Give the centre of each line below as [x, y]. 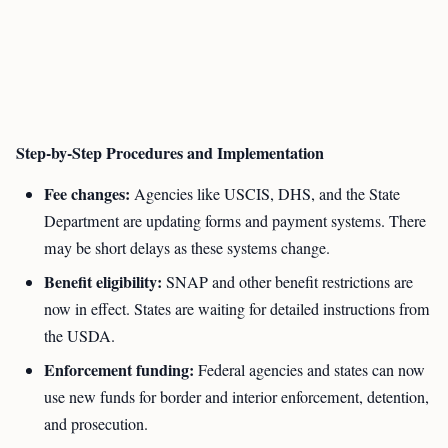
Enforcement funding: [119, 369]
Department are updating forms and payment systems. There [235, 221]
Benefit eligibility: [103, 281]
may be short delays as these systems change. [187, 248]
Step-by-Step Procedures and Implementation [170, 152]
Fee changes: [87, 193]
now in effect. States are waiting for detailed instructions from [237, 309]
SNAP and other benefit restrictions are [287, 282]
